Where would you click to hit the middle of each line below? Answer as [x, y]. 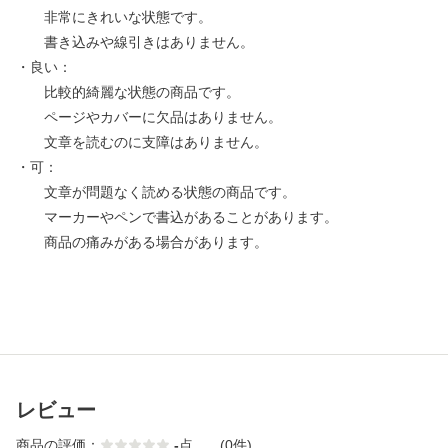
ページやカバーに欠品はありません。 [149, 117]
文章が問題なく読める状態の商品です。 [156, 192]
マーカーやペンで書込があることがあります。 [177, 217]
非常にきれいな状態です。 [114, 17]
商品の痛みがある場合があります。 [142, 242]
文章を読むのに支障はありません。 [142, 142]
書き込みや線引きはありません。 [135, 42]
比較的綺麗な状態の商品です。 [128, 92]
